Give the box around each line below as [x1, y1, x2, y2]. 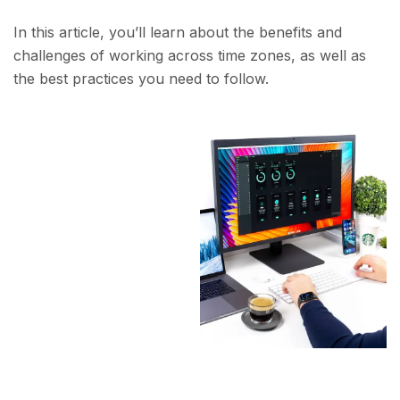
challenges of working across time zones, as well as [13, 46, 366, 65]
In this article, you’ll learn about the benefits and [13, 23, 342, 42]
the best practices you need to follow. [13, 70, 269, 88]
